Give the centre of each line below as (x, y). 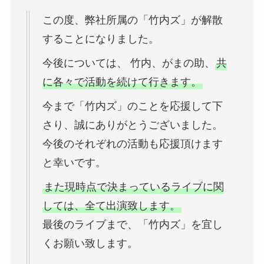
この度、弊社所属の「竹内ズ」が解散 (132, 20)
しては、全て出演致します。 (111, 206)
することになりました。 (100, 39)
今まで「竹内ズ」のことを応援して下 (132, 106)
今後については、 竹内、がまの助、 (128, 63)
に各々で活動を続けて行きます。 (122, 82)
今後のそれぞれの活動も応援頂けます (132, 144)
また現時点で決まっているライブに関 (133, 187)
